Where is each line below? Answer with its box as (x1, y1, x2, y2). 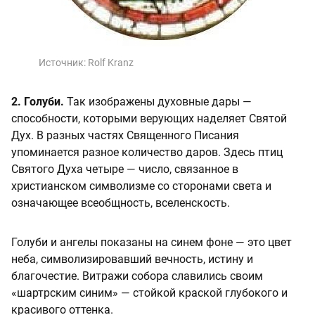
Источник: (39, 57, 88, 69)
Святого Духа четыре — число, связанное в (11, 162, 238, 176)
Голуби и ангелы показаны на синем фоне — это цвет (11, 236, 292, 250)
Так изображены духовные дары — (64, 95, 252, 109)
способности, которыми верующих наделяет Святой (11, 112, 287, 126)
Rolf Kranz (88, 57, 134, 69)
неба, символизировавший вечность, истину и (11, 252, 253, 266)
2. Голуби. (11, 95, 64, 109)
